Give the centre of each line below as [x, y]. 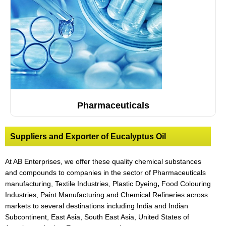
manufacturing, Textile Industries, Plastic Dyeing [81, 184]
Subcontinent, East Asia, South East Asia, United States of [97, 217]
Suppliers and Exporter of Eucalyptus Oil [88, 136]
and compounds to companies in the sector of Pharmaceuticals [105, 173]
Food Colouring [185, 184]
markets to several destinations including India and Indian [97, 206]
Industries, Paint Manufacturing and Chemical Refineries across [106, 195]
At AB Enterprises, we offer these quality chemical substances [103, 161]
